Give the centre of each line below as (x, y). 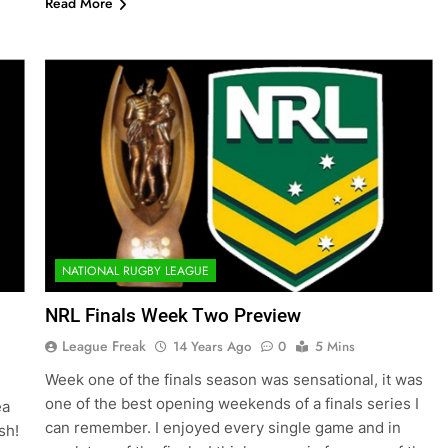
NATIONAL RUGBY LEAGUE (135, 271)
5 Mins (334, 347)
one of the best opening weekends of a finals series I (231, 404)
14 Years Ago (211, 347)
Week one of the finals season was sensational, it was (233, 380)
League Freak (103, 346)
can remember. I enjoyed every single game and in (222, 428)
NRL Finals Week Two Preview (172, 316)
